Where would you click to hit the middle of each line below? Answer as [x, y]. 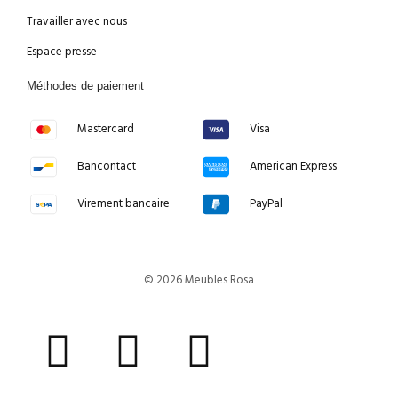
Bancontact [106, 166]
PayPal [266, 203]
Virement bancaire [123, 203]
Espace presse [62, 52]
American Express [293, 166]
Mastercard [105, 129]
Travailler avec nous [77, 21]
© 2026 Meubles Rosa [199, 280]
